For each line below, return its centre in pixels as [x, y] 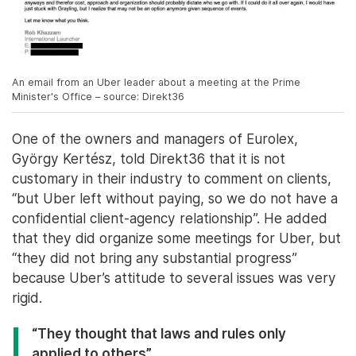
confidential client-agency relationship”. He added [170, 219]
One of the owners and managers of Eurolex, [155, 139]
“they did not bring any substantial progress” [155, 258]
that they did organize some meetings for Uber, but [176, 238]
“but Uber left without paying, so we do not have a [175, 199]
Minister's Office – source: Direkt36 [98, 97]
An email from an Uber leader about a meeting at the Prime [156, 83]
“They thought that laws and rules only [159, 334]
